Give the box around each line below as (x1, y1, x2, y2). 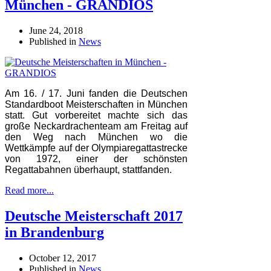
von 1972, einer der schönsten (5, 154, 188, 165)
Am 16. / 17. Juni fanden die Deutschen (5, 88, 188, 99)
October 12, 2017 (29, 253, 96, 264)
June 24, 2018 (29, 25, 83, 36)
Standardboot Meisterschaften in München (5, 99, 188, 110)
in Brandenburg (5, 224, 104, 241)
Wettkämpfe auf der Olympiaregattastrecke (5, 143, 188, 154)
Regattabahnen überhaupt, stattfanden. (5, 165, 172, 175)
